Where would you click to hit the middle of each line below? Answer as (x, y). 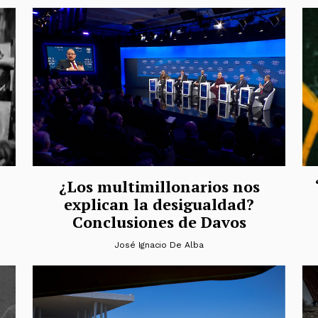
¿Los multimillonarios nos (159, 186)
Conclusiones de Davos (159, 221)
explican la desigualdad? (159, 204)
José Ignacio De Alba (159, 245)
